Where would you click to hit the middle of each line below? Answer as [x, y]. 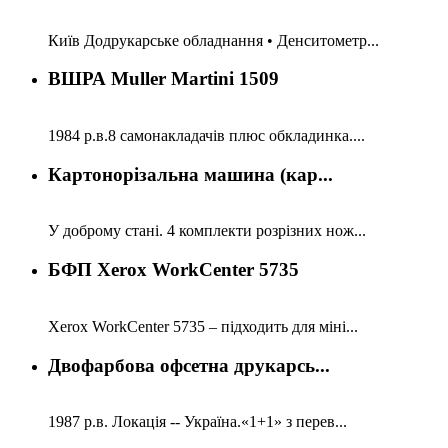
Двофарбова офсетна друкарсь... [189, 365]
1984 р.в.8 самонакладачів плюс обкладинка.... [206, 135]
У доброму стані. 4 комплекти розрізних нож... [207, 231]
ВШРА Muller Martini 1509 [163, 79]
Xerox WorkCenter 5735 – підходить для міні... [203, 326]
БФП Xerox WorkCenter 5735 [173, 270]
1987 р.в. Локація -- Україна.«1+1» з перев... [197, 422]
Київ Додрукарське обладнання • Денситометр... [213, 40]
